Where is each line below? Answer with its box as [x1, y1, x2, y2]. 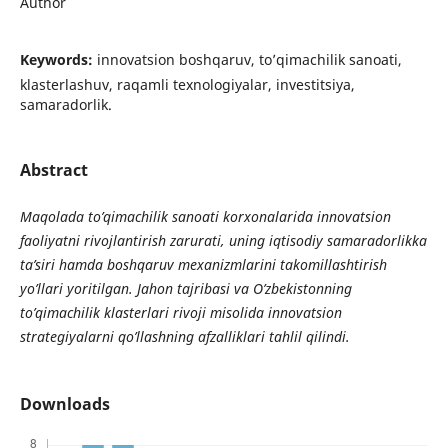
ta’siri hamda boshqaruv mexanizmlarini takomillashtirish [19, 255, 387, 274]
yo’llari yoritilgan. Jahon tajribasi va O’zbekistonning [19, 279, 352, 298]
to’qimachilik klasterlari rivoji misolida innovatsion [19, 303, 342, 322]
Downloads [19, 393, 110, 416]
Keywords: [19, 49, 97, 69]
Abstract [19, 158, 88, 181]
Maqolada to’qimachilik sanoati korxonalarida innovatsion [19, 207, 391, 226]
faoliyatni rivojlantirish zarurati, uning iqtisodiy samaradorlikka [19, 231, 427, 250]
